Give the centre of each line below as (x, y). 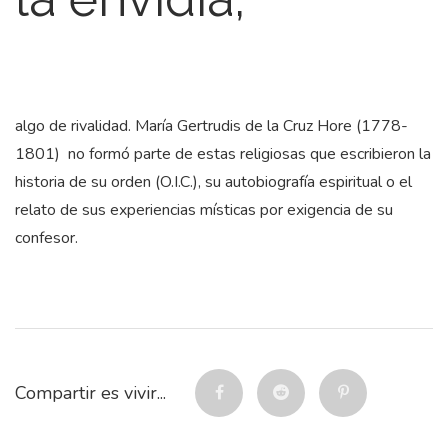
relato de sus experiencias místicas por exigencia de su (204, 210)
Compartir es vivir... (90, 393)
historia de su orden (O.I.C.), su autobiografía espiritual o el (213, 182)
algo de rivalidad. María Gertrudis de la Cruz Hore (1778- (211, 126)
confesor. (46, 238)
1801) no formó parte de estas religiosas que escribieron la (223, 154)
